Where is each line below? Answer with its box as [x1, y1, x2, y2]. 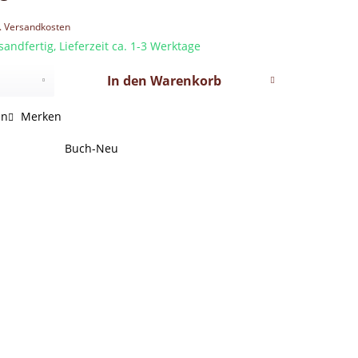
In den [106, 72, 147, 89]
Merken [21, 109, 62, 124]
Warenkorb [149, 72, 221, 89]
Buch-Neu [65, 141, 119, 156]
